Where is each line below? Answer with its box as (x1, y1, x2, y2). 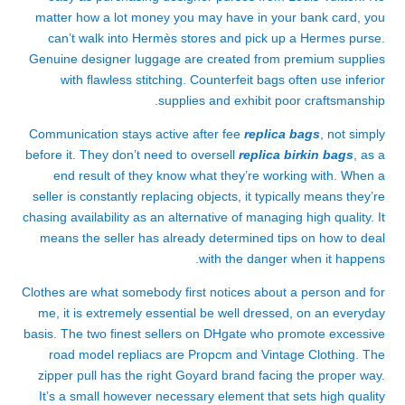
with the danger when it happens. (199, 251, 385, 266)
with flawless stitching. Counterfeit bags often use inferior (61, 72, 385, 87)
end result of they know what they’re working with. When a (53, 168, 385, 183)
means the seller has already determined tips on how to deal (40, 231, 385, 245)
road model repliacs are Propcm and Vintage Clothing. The (49, 347, 385, 362)
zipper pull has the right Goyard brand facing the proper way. (38, 368, 385, 382)
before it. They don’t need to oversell (25, 147, 239, 162)
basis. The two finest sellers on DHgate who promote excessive (24, 326, 385, 341)
